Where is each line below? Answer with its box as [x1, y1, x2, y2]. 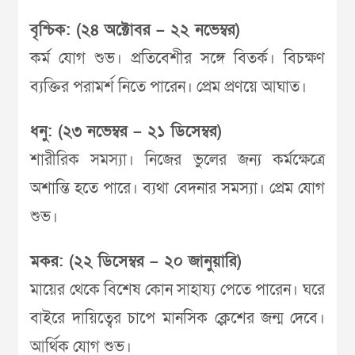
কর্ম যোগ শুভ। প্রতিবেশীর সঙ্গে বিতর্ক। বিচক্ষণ [30, 48, 325, 69]
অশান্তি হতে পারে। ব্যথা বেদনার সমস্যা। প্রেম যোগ [30, 178, 325, 199]
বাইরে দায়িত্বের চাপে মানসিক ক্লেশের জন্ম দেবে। [30, 308, 325, 329]
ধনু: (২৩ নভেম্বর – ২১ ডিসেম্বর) [30, 121, 222, 142]
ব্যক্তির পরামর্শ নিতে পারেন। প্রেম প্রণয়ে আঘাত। [30, 77, 307, 97]
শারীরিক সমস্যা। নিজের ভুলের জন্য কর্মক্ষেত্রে [30, 150, 325, 170]
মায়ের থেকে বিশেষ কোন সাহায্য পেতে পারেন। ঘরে [30, 280, 325, 300]
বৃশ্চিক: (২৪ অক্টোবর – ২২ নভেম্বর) [30, 20, 240, 40]
